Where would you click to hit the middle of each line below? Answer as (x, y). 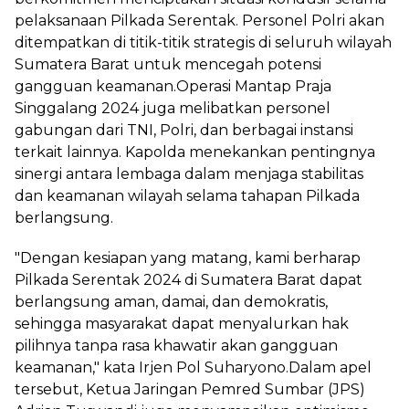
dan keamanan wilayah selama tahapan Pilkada (187, 196)
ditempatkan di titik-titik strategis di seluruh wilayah (203, 42)
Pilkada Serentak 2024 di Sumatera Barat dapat (189, 280)
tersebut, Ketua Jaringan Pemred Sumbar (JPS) (190, 389)
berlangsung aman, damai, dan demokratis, (171, 302)
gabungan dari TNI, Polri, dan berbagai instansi (184, 130)
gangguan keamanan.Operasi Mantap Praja (173, 86)
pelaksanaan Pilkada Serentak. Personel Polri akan (199, 21)
